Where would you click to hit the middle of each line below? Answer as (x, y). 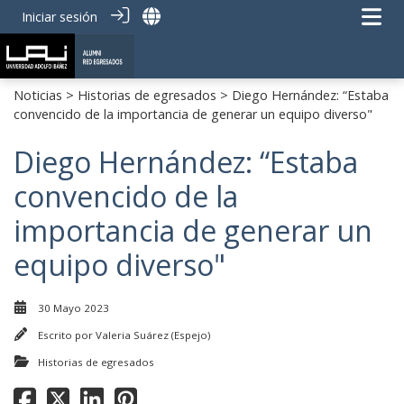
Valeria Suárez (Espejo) (153, 335)
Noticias (38, 95)
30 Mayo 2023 (73, 308)
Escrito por (67, 335)
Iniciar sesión (60, 17)
